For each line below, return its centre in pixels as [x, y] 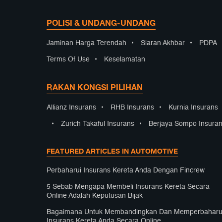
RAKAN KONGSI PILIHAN [95, 87]
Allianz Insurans [71, 108]
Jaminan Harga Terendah [86, 43]
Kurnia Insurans [193, 108]
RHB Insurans [132, 108]
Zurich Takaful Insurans [98, 124]
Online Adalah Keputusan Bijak [95, 196]
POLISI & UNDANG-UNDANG [101, 23]
